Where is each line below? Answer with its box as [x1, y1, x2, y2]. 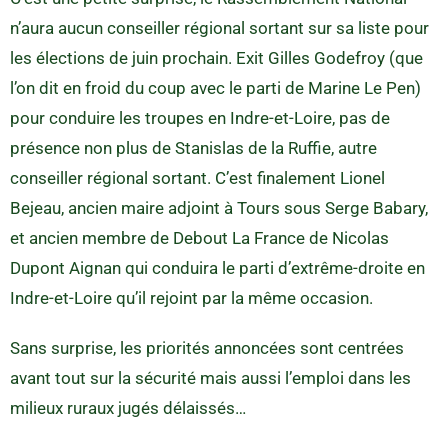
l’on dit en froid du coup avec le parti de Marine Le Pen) [10, 77, 421, 98]
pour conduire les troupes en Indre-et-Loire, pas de [10, 107, 390, 128]
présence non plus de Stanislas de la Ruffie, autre [10, 137, 377, 158]
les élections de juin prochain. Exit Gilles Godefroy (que [10, 47, 423, 68]
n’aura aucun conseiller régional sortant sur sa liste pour [10, 17, 429, 38]
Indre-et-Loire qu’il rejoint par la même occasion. [10, 287, 373, 308]
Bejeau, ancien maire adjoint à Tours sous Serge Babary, [10, 197, 428, 218]
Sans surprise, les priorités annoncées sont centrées [10, 337, 404, 358]
